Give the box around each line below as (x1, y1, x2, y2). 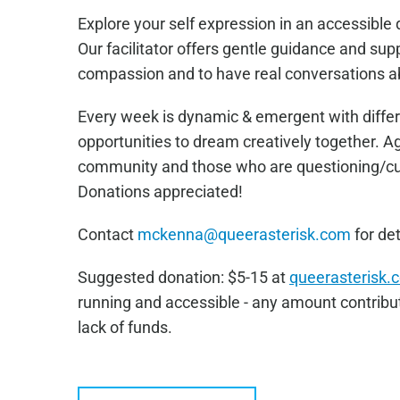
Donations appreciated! (77, 182, 243, 202)
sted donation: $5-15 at (122, 268, 289, 287)
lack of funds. (77, 318, 172, 337)
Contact (77, 225, 137, 245)
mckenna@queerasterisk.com (137, 225, 351, 245)
